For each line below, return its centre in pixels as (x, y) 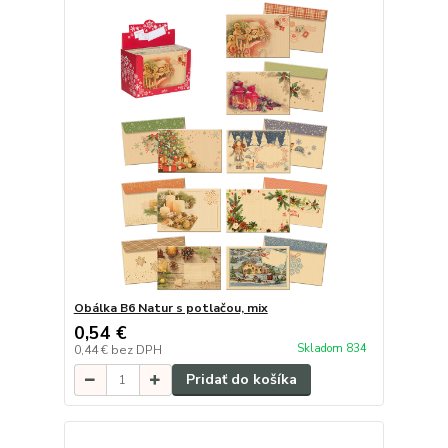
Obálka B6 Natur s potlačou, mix (170, 308)
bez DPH (136, 350)
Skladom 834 (333, 348)
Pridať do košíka (241, 380)
